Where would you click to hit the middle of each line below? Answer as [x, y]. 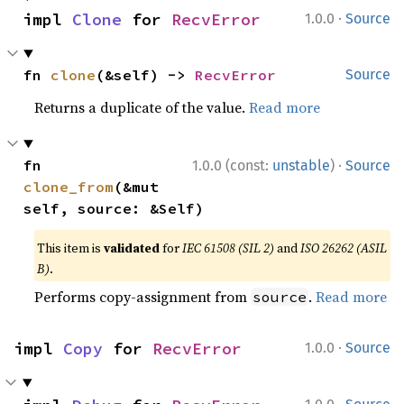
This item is [71, 248]
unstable [301, 165]
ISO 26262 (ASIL [344, 248]
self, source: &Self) [114, 208]
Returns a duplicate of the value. [142, 107]
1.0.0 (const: [232, 165]
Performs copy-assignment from [143, 297]
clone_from [69, 187]
